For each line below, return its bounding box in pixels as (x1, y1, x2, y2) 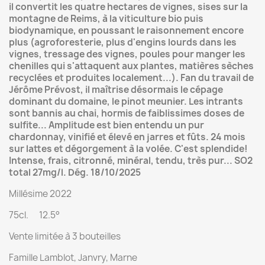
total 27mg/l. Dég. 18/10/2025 (9, 166, 141, 179)
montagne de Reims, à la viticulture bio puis (9, 12, 203, 25)
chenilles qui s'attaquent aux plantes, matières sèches (9, 60, 254, 72)
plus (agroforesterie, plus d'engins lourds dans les (9, 36, 237, 49)
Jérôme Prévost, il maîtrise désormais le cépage (9, 83, 223, 96)
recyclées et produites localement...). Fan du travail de (9, 72, 254, 84)
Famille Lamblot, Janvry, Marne (9, 251, 137, 264)
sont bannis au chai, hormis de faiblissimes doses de (9, 107, 244, 119)
